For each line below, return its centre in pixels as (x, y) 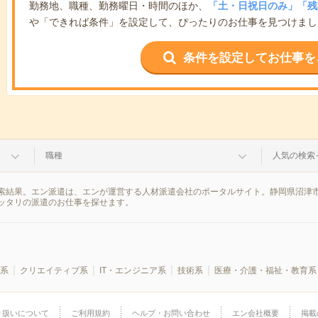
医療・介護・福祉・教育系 (265, 270)
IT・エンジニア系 (132, 270)
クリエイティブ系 (54, 270)
